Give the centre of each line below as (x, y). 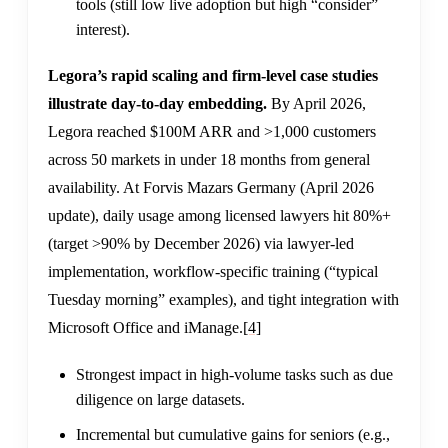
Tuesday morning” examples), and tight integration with (223, 300)
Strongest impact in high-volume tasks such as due (234, 375)
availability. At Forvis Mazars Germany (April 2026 (211, 188)
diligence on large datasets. (160, 400)
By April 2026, (316, 104)
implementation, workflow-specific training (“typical (213, 272)
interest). (103, 30)
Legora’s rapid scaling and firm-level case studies (213, 76)
